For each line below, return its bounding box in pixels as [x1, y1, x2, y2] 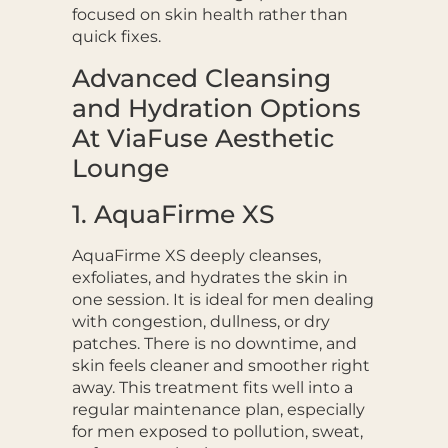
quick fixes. [71, 27, 161, 47]
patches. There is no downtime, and [71, 333, 357, 353]
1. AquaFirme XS [71, 198, 275, 229]
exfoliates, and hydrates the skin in [71, 267, 348, 287]
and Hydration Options [71, 92, 361, 123]
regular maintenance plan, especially [71, 399, 365, 419]
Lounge [71, 152, 169, 183]
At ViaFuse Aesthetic [71, 122, 334, 153]
